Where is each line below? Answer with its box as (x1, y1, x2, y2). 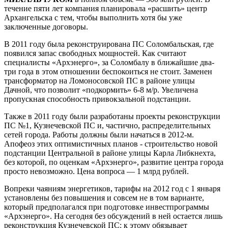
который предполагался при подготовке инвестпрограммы (4, 203, 209, 211)
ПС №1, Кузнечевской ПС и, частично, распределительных (4, 121, 211, 130)
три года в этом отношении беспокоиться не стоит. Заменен (4, 67, 212, 76)
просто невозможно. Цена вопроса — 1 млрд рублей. (4, 167, 189, 176)
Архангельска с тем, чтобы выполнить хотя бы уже (4, 13, 182, 22)
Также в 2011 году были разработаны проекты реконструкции (4, 112, 220, 121)
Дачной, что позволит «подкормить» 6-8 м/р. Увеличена (4, 85, 198, 94)
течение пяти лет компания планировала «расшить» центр (4, 4, 207, 13)
